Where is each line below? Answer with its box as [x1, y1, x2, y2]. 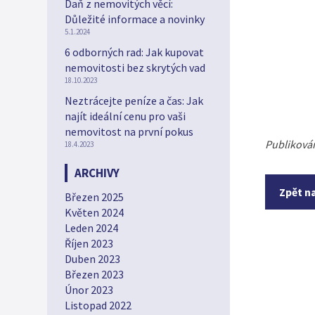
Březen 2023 [65, 267, 124, 281]
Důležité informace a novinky [65, 12, 205, 26]
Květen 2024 [65, 205, 124, 219]
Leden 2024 [65, 221, 118, 235]
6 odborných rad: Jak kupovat [65, 45, 204, 59]
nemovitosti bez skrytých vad [65, 60, 205, 75]
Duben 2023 [65, 252, 120, 266]
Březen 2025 [65, 190, 124, 204]
